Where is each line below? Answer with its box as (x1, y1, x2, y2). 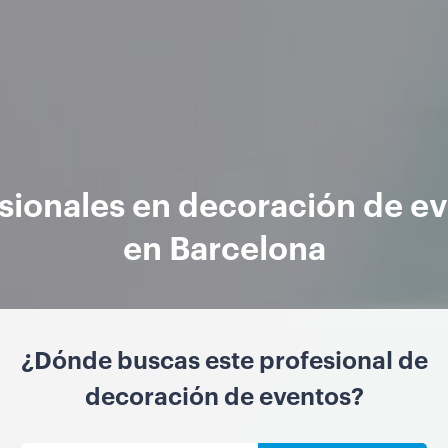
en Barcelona (122, 224, 326, 268)
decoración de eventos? (84, 379, 364, 412)
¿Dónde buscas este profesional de (20, 343, 428, 376)
